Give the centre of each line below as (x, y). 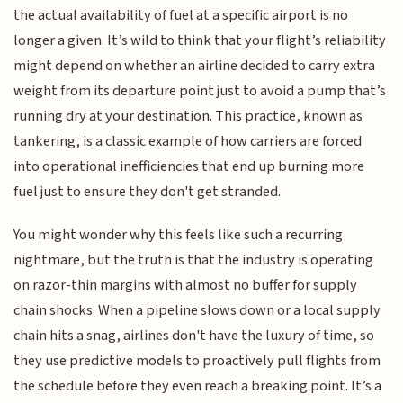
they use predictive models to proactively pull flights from (197, 361)
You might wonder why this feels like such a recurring (179, 235)
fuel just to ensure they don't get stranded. (148, 191)
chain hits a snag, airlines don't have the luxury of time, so (194, 336)
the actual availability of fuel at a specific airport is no (181, 15)
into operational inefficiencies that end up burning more (189, 166)
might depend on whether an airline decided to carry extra (195, 65)
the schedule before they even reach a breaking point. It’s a (198, 386)
